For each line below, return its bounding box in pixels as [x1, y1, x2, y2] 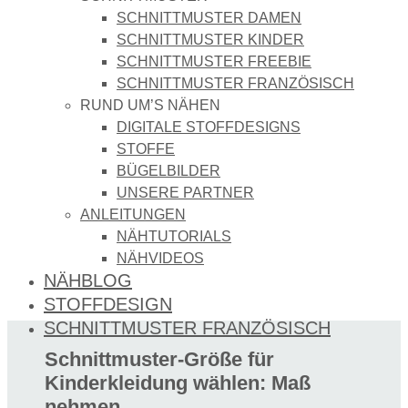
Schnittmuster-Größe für [45, 348, 275, 372]
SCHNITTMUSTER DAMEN [117, 9, 301, 25]
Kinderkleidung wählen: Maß [45, 372, 311, 395]
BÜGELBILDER [117, 162, 220, 178]
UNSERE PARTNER [117, 184, 254, 200]
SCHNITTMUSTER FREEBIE [117, 53, 311, 69]
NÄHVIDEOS [117, 250, 204, 266]
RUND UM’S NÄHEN [80, 97, 220, 113]
